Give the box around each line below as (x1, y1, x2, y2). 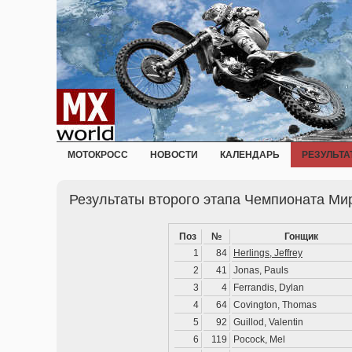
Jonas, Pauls (233, 265, 288, 276)
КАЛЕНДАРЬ (220, 149, 280, 160)
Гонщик (284, 231, 318, 242)
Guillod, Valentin (233, 317, 303, 328)
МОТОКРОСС (68, 149, 128, 160)
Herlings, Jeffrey (233, 247, 302, 258)
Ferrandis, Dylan (233, 282, 304, 293)
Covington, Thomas (233, 299, 317, 310)
